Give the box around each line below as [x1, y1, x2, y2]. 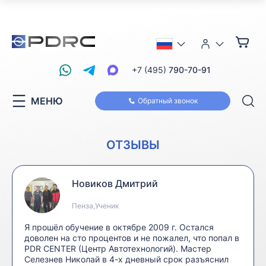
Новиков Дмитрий [72, 178, 158, 189]
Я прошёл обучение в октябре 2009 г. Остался [24, 222, 214, 232]
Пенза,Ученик [72, 201, 119, 210]
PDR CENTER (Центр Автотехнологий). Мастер [24, 243, 211, 254]
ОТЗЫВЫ [106, 138, 160, 152]
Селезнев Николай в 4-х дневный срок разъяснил [24, 254, 229, 264]
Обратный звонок [137, 96, 198, 105]
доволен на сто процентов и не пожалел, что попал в [24, 233, 239, 243]
